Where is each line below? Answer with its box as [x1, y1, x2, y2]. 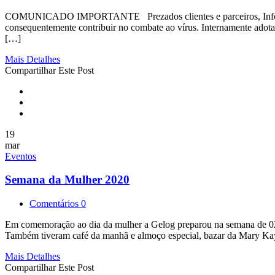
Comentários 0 [29, 198, 86, 209]
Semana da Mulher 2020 [5, 173, 130, 187]
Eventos [5, 150, 36, 161]
